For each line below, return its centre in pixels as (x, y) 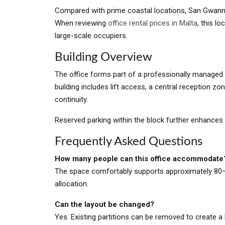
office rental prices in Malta (153, 23)
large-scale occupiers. (91, 36)
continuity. (71, 99)
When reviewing (81, 23)
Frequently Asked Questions (129, 142)
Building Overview (103, 57)
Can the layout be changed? (104, 204)
